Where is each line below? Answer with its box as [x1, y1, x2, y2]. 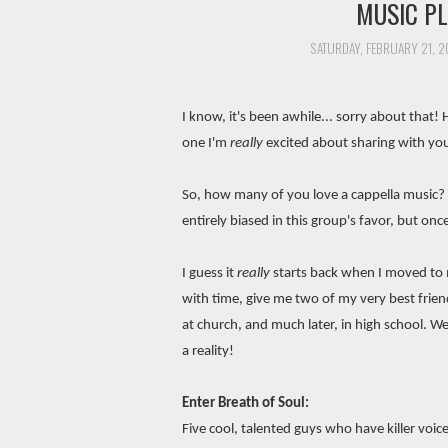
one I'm [182, 135, 230, 151]
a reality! [182, 343, 234, 359]
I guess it [182, 265, 237, 281]
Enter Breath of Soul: [182, 395, 309, 411]
